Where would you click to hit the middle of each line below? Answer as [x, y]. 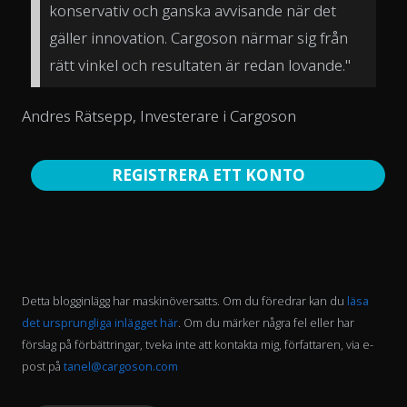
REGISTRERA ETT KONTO [208, 174]
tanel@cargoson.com [121, 366]
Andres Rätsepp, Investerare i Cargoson [159, 115]
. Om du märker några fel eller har [266, 322]
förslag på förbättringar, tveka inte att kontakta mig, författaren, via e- [198, 344]
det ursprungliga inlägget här [100, 322]
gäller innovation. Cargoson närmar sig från [199, 38]
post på [43, 366]
